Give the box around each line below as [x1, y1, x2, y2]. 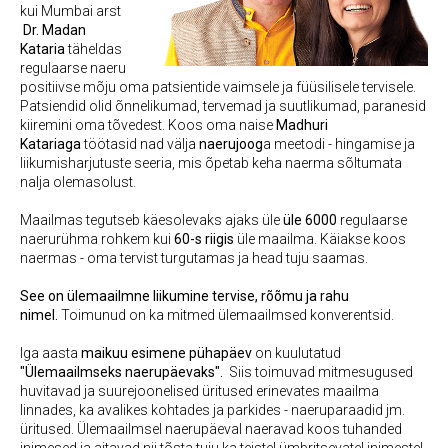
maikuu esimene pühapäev [81, 345, 252, 361]
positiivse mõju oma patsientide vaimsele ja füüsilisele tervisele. [20, 79, 416, 95]
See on [20, 288, 64, 304]
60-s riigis [174, 231, 234, 247]
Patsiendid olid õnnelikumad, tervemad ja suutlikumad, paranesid [20, 98, 426, 114]
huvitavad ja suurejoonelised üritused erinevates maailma [20, 383, 379, 399]
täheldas [65, 41, 122, 57]
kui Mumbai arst [20, 3, 121, 19]
